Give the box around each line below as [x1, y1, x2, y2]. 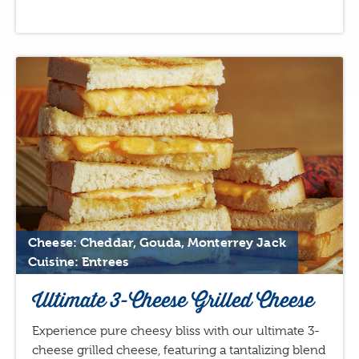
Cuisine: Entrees [28, 253, 128, 269]
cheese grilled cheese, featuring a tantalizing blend [32, 342, 325, 357]
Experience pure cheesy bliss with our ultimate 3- [32, 323, 320, 338]
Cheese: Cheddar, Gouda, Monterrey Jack [28, 234, 286, 250]
